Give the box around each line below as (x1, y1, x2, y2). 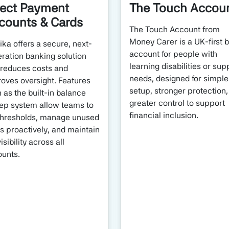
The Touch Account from (129, 24, 220, 34)
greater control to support (129, 98, 225, 108)
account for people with (129, 49, 217, 59)
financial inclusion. (129, 110, 198, 120)
